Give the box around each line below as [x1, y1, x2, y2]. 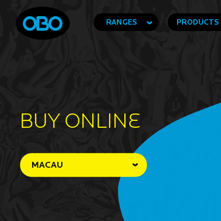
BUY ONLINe [20, 109, 141, 132]
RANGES [106, 18, 137, 26]
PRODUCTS [177, 18, 219, 26]
